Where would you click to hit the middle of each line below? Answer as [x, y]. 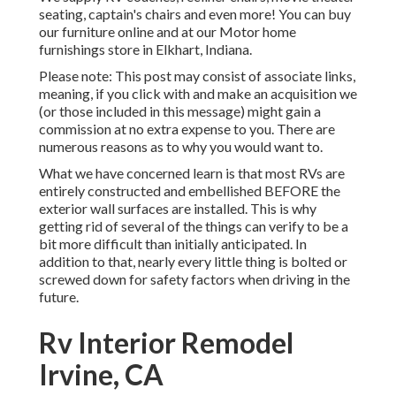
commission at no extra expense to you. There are [187, 129]
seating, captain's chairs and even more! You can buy [195, 14]
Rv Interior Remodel [166, 343]
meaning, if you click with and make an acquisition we [198, 94]
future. [59, 297]
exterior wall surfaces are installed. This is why [178, 209]
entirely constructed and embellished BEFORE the [190, 191]
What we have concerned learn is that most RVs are [192, 173]
